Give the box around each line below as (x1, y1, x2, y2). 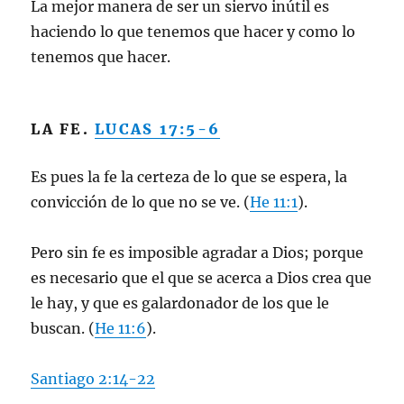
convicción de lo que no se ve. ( (31, 193, 251, 211)
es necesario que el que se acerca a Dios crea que (31, 269, 372, 287)
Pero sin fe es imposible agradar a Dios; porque (31, 243, 364, 262)
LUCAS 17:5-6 (95, 120, 221, 138)
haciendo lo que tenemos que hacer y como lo (31, 23, 356, 41)
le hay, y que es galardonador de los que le (31, 294, 330, 312)
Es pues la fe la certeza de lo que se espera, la (31, 168, 348, 186)
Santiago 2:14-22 (31, 370, 156, 388)
